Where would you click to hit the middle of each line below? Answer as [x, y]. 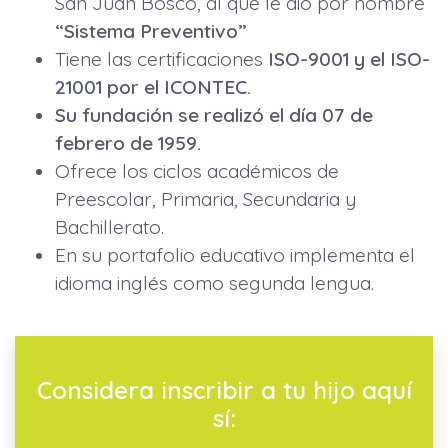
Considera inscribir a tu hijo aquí [224, 390]
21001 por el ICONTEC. [153, 87]
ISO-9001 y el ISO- [346, 59]
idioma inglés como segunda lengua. [214, 283]
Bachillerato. [109, 227]
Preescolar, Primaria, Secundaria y [205, 199]
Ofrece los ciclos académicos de [197, 171]
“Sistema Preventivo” [151, 31]
